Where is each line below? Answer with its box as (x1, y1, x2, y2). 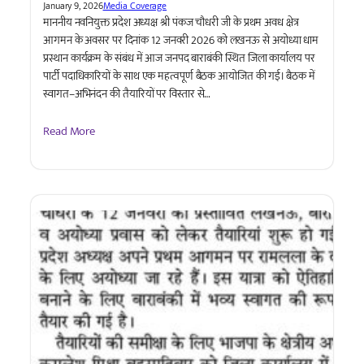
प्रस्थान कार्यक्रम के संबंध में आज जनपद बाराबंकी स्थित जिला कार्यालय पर (43, 49, 315, 68)
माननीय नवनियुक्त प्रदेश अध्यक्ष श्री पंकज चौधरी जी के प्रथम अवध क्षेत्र (43, 13, 299, 32)
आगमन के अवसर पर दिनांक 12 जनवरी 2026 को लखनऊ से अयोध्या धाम (43, 31, 319, 50)
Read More (43, 120, 96, 141)
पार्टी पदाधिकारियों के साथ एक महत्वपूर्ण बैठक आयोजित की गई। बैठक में (43, 67, 315, 86)
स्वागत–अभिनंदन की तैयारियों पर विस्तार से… (43, 84, 211, 104)
